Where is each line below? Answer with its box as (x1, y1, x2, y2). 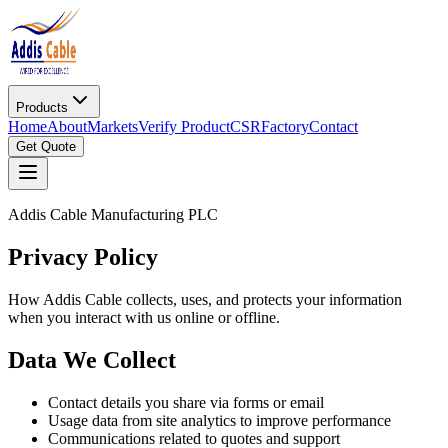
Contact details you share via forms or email (48, 393, 324, 411)
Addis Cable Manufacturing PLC (8, 206, 218, 223)
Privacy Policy (8, 243, 158, 270)
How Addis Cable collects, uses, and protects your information (8, 290, 402, 308)
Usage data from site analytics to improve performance (48, 411, 391, 429)
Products (16, 100, 68, 115)
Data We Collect (8, 346, 176, 373)
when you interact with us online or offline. (8, 308, 280, 326)
